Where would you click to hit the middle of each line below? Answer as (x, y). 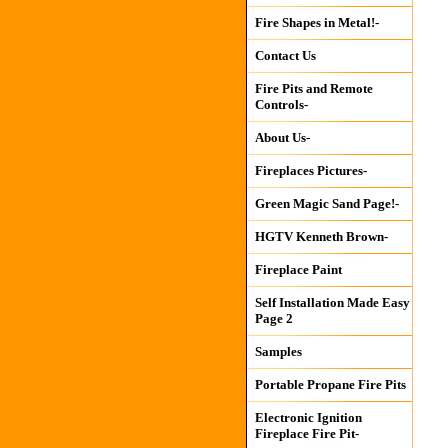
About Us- (282, 137)
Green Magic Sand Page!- (326, 203)
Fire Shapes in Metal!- (316, 22)
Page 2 (273, 318)
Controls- (281, 104)
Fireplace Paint (298, 269)
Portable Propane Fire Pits (330, 384)
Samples (278, 351)
